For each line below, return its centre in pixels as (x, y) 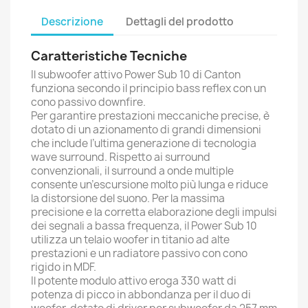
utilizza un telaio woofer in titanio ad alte (130, 240)
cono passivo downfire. (88, 102)
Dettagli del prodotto (180, 21)
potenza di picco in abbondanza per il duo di (141, 295)
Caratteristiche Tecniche (109, 56)
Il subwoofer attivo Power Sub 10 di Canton (136, 75)
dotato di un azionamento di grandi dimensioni (146, 130)
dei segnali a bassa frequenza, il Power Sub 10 (144, 226)
